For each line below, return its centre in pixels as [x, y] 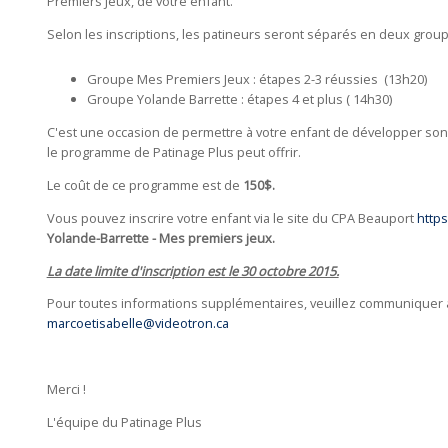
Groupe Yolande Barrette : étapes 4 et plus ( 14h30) [239, 99]
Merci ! [66, 388]
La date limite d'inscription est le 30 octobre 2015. [192, 270]
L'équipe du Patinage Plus [124, 421]
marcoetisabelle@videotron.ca [137, 323]
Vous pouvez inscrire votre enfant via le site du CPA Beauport [231, 217]
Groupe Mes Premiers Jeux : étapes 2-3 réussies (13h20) [256, 79]
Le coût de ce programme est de [143, 184]
